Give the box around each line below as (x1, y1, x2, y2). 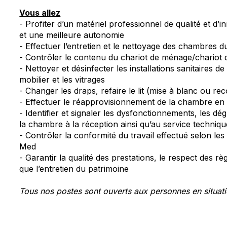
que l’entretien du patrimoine (19, 164, 129, 174)
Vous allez (19, 8, 61, 18)
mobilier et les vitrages (19, 74, 105, 85)
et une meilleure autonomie (19, 30, 125, 40)
